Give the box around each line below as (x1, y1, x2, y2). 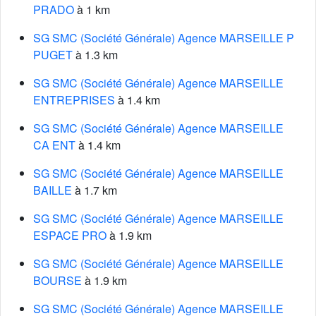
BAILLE (33, 182, 72, 198)
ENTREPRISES (33, 92, 115, 108)
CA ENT (33, 137, 75, 153)
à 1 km (74, 1, 110, 18)
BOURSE (33, 272, 82, 288)
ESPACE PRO (33, 227, 107, 243)
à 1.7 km (72, 182, 117, 198)
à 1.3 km (73, 47, 118, 63)
